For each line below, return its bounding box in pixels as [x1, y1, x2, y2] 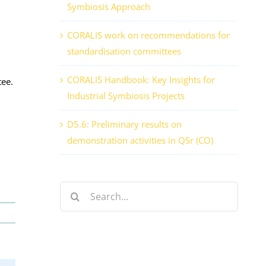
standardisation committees [67, 45, 181, 58]
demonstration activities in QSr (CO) [67, 134, 213, 147]
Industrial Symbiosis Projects [67, 90, 185, 102]
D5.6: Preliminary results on [67, 118, 182, 131]
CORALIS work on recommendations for [67, 29, 230, 42]
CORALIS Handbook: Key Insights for [67, 74, 215, 86]
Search [59, 183, 87, 195]
